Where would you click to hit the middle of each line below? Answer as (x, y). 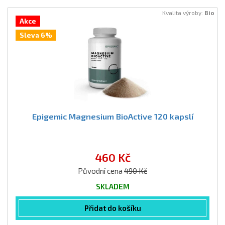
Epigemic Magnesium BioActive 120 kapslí (113, 116)
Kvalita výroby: (183, 13)
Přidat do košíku (113, 208)
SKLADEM (113, 186)
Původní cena (101, 171)
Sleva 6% (36, 35)
